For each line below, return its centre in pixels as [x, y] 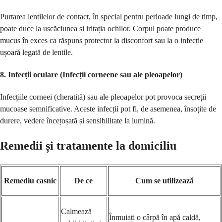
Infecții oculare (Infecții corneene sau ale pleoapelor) [95, 74]
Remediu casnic [30, 180]
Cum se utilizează [164, 180]
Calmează [76, 211]
